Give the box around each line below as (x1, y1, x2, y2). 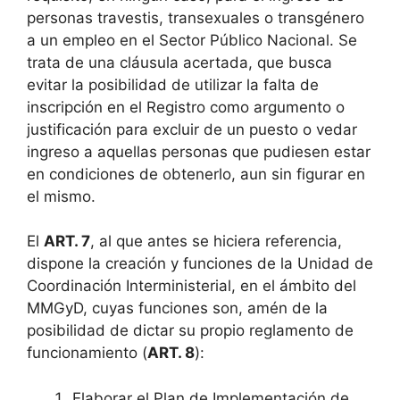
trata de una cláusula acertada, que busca (27, 53, 332, 71)
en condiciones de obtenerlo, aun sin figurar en (27, 164, 365, 183)
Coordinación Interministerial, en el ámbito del (27, 277, 356, 295)
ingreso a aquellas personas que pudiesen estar (27, 142, 371, 161)
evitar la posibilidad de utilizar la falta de (27, 75, 319, 94)
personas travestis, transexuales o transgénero (27, 8, 364, 27)
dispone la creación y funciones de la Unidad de (27, 254, 373, 272)
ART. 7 (44, 232, 90, 250)
